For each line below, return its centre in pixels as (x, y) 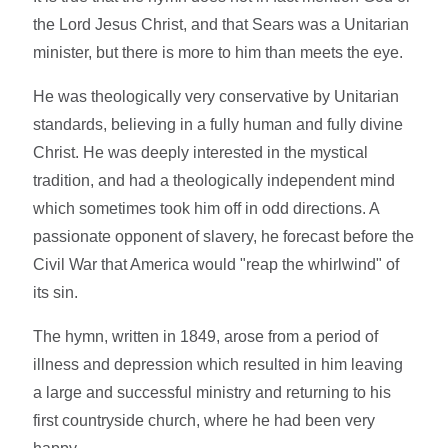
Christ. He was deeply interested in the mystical (201, 152)
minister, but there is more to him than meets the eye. (218, 52)
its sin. (56, 292)
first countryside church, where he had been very (204, 420)
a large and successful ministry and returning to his (212, 392)
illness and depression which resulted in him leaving (218, 364)
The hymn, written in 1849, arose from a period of (206, 336)
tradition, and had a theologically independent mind (214, 180)
